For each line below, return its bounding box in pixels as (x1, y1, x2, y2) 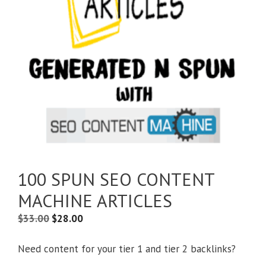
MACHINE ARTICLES (18, 189, 172, 213)
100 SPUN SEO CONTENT (18, 167, 214, 191)
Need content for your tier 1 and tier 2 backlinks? (18, 242, 236, 255)
